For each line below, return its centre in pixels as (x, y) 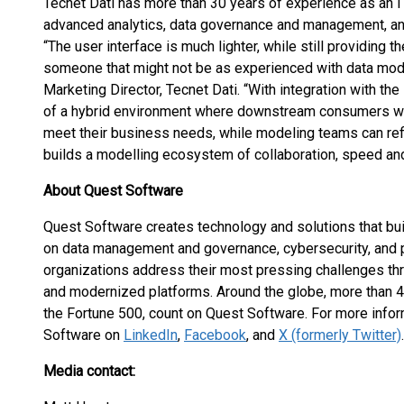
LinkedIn (151, 335)
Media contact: (89, 371)
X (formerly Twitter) (340, 335)
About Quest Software (113, 191)
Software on (83, 335)
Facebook (215, 335)
